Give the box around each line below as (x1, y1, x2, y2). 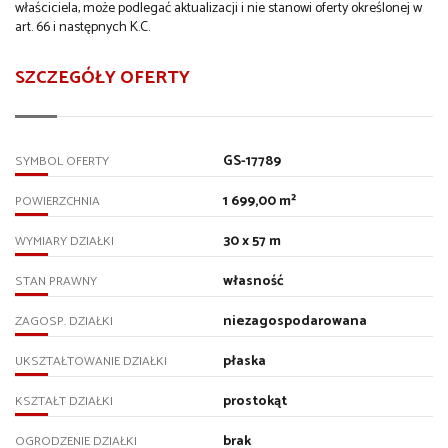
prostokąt (222, 389, 287, 413)
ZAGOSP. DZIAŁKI (15, 310, 113, 332)
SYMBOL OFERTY (15, 150, 109, 172)
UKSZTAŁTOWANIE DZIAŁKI (15, 350, 167, 372)
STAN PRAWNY (15, 270, 97, 292)
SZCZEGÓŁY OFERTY (15, 62, 190, 93)
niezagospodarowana (222, 309, 367, 333)
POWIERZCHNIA (15, 190, 100, 212)
